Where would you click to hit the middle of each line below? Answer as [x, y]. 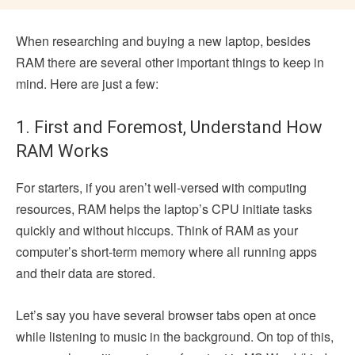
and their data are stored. [87, 273]
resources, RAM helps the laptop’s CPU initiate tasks [164, 209]
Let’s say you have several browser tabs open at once [166, 315]
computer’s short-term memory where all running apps [166, 252]
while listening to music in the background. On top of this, [175, 337]
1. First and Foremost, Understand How [169, 128]
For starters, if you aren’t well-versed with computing [161, 188]
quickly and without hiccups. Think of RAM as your [157, 231]
